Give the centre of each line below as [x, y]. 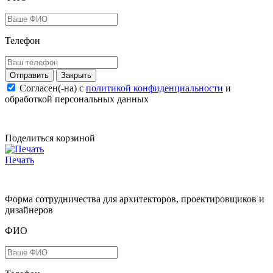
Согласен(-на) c [53, 88]
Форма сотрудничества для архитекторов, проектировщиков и [135, 199]
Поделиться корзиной [50, 138]
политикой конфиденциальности [154, 88]
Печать [19, 160]
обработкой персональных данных [77, 99]
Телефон [23, 40]
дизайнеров [29, 210]
